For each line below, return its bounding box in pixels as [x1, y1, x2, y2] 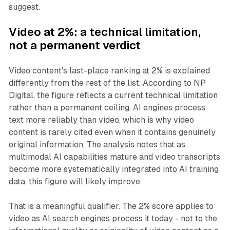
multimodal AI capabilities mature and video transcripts [8, 152, 220, 162]
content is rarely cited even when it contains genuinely [8, 127, 216, 138]
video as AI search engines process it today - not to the [8, 214, 217, 224]
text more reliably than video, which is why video [8, 115, 194, 125]
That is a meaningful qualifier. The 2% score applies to [8, 201, 214, 212]
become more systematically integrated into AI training [8, 164, 219, 175]
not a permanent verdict [8, 39, 141, 52]
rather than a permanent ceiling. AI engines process [8, 103, 205, 113]
